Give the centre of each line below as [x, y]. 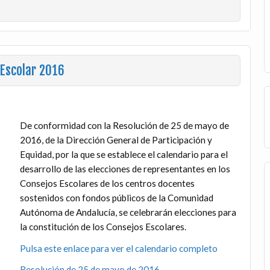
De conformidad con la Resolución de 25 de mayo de [124, 126]
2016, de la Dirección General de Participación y [116, 140]
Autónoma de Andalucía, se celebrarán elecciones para [128, 212]
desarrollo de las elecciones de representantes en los [125, 169]
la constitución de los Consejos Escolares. [103, 227]
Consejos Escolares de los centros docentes [107, 184]
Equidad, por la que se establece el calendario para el [124, 155]
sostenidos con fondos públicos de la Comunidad [116, 198]
